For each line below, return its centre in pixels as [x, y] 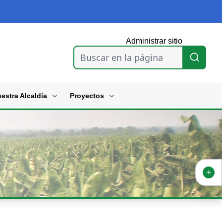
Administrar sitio [154, 41]
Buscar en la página [122, 57]
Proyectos [87, 96]
